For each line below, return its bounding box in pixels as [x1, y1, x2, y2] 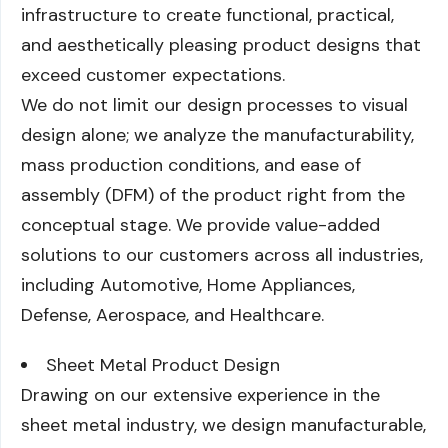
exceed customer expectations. [21, 63, 285, 87]
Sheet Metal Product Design [46, 353, 280, 377]
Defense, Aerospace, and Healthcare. [21, 303, 324, 327]
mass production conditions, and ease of [21, 153, 361, 177]
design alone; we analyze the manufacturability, [21, 123, 414, 147]
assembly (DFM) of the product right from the [21, 183, 405, 207]
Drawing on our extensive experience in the [21, 383, 380, 407]
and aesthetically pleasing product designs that [21, 33, 421, 57]
